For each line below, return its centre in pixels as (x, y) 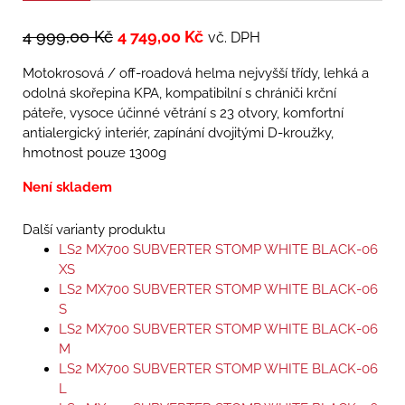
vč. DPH (234, 38)
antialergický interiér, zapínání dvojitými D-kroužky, (178, 133)
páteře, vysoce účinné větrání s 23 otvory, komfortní (183, 113)
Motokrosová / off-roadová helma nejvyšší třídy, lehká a (196, 74)
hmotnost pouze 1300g (94, 153)
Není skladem (67, 188)
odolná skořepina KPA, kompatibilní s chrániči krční (179, 94)
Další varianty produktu (94, 230)
